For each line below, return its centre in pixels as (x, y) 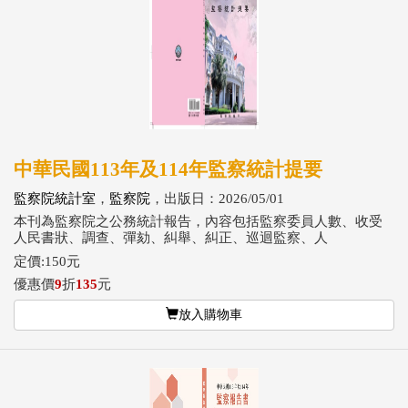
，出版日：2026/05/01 (217, 198)
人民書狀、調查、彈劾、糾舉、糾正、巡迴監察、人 (171, 238)
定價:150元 (47, 261)
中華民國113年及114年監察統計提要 (168, 169)
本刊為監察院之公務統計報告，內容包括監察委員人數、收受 (198, 221)
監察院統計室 (55, 198)
